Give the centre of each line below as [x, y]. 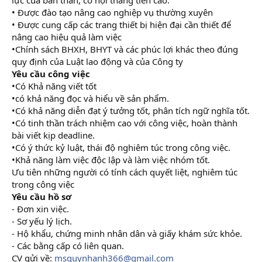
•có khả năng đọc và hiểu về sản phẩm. [90, 98]
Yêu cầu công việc [51, 73]
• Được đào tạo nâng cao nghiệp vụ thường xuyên [112, 12]
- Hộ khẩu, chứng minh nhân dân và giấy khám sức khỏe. [127, 233]
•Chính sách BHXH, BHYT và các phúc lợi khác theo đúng [125, 49]
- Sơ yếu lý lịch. [42, 221]
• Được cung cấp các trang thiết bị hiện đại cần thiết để [121, 24]
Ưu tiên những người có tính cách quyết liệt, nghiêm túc [125, 172]
